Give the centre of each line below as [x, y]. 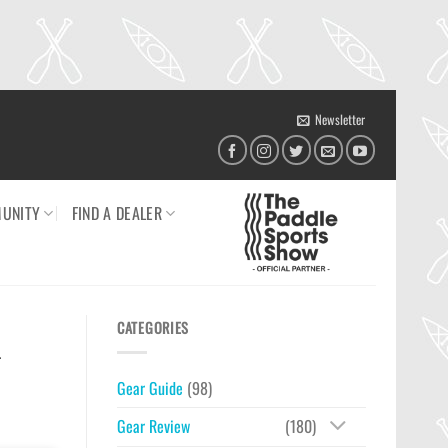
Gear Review [153, 426]
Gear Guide [150, 387]
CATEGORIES [153, 327]
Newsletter [339, 120]
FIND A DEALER [116, 213]
